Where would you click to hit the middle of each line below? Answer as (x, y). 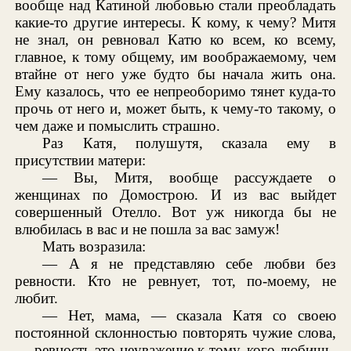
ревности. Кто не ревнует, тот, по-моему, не (175, 280)
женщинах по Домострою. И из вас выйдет (175, 194)
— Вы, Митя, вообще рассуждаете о (189, 177)
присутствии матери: (81, 160)
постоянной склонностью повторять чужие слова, (175, 332)
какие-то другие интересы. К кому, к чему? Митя (175, 22)
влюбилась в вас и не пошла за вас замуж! (148, 229)
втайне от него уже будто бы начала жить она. (175, 74)
